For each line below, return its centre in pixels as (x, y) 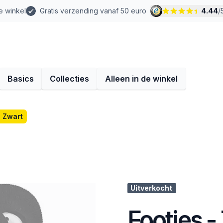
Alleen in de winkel (141, 79)
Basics (21, 79)
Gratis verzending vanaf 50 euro (93, 11)
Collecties (69, 79)
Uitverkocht (151, 188)
